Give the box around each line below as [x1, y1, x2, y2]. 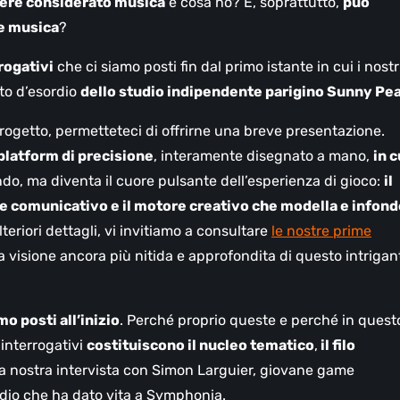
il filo [318, 337, 355, 354]
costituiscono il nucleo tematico [87, 337, 314, 354]
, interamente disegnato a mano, [154, 147, 373, 165]
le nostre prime [271, 222, 371, 240]
